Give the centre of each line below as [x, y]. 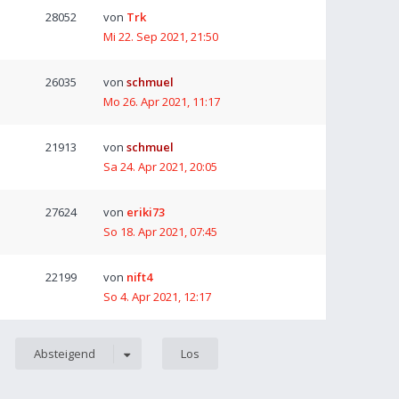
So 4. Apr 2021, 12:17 [157, 297]
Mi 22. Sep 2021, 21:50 [161, 37]
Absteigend [64, 354]
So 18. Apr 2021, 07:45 [160, 232]
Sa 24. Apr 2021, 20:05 [160, 167]
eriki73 [146, 212]
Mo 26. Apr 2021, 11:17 [162, 102]
